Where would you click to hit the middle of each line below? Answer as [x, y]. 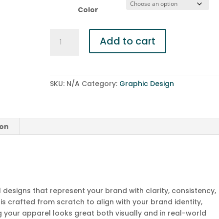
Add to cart [127, 41]
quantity [64, 90]
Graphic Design [146, 83]
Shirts [59, 45]
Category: [100, 83]
